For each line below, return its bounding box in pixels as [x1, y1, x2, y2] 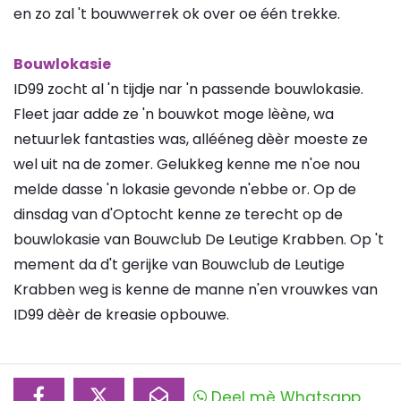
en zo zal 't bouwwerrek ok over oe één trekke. [13, 3, 340, 24]
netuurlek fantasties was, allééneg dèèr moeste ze [13, 128, 368, 149]
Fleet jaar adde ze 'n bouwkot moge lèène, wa [13, 103, 334, 124]
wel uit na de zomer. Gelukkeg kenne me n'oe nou [13, 153, 360, 175]
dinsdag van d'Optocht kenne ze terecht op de [13, 203, 343, 225]
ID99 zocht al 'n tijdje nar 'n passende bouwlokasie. [13, 78, 363, 99]
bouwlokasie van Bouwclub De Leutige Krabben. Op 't [13, 228, 384, 250]
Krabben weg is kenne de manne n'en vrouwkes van [13, 278, 378, 300]
